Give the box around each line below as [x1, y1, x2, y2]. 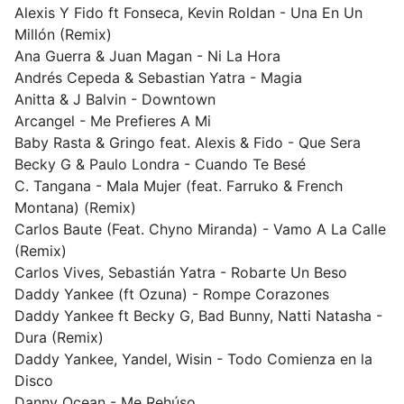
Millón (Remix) [14, 25, 112, 43]
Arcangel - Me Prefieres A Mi [14, 112, 211, 130]
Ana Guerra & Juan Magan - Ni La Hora [14, 47, 280, 65]
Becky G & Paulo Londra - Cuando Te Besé [14, 155, 306, 173]
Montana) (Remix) [14, 198, 136, 216]
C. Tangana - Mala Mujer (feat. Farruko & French [14, 177, 343, 195]
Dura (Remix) [14, 328, 104, 346]
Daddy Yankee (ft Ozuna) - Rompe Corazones [14, 285, 329, 303]
